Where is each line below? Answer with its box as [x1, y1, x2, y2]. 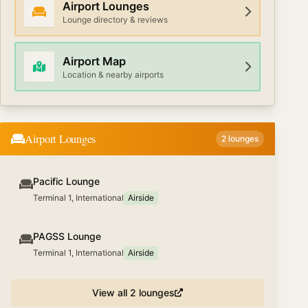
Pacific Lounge [33, 175, 100, 187]
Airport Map [63, 54, 126, 68]
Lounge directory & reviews [63, 14, 168, 25]
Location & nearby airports [63, 69, 164, 80]
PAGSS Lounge [33, 230, 101, 242]
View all [92, 287, 130, 298]
